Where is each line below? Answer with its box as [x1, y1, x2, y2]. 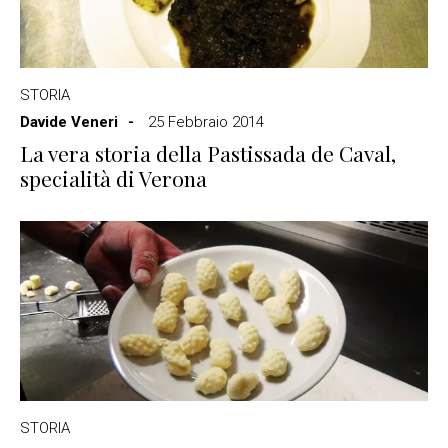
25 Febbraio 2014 [148, 113, 264, 131]
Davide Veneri [20, 113, 118, 131]
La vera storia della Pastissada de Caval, [20, 139, 396, 167]
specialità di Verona [20, 164, 207, 192]
